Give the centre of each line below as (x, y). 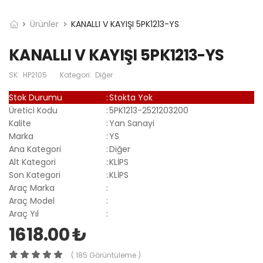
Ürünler (45, 24)
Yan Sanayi (132, 123)
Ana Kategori (35, 149)
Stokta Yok (131, 97)
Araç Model (32, 201)
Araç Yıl (24, 214)
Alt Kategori (32, 162)
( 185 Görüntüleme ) (106, 255)
